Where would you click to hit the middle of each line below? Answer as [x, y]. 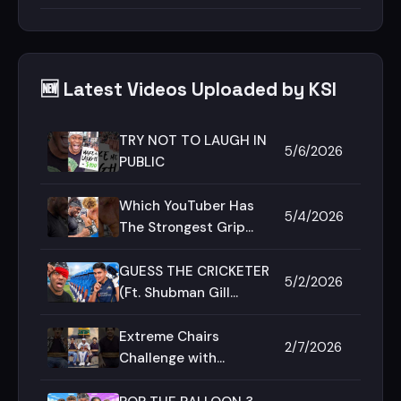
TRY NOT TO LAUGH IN [193, 141]
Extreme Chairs [169, 337]
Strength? [152, 249]
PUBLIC [142, 162]
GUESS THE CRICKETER [194, 271]
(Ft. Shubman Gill [175, 293]
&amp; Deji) [156, 314]
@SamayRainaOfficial [189, 380]
